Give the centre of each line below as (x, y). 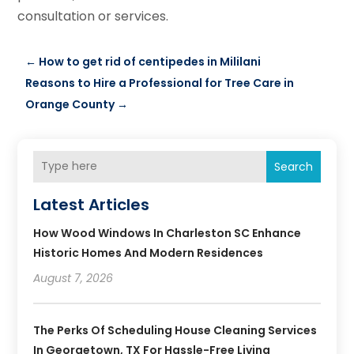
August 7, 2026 (73, 278)
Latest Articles (92, 204)
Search (293, 166)
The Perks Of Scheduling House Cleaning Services (175, 330)
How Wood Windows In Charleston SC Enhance (168, 233)
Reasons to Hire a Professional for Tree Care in (160, 83)
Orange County (70, 104)
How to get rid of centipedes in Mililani (150, 61)
